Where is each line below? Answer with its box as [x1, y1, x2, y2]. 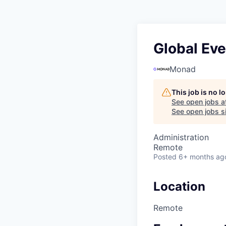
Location [153, 179, 205, 194]
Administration [153, 132, 209, 143]
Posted [153, 152, 177, 161]
